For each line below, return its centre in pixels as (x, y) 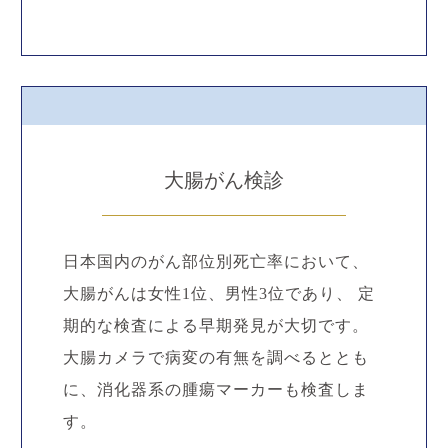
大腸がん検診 (224, 180)
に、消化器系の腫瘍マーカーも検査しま (215, 389)
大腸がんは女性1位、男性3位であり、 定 (218, 293)
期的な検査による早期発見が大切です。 (215, 325)
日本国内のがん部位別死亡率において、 (215, 261)
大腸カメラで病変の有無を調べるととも (215, 357)
